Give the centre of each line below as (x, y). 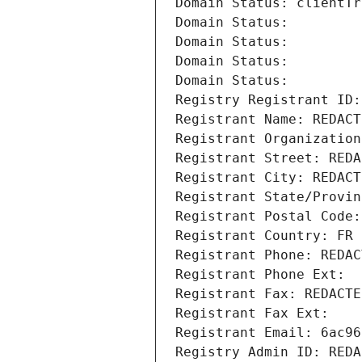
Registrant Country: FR (264, 236)
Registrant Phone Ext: (260, 275)
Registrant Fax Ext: (252, 314)
